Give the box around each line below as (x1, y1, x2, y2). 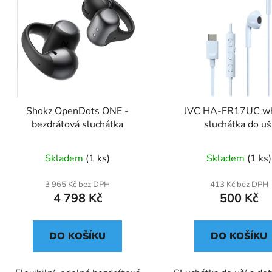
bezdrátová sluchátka (32, 117, 124, 131)
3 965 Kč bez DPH (45, 178, 110, 190)
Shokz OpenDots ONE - (26, 104, 129, 118)
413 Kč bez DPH (209, 178, 268, 190)
